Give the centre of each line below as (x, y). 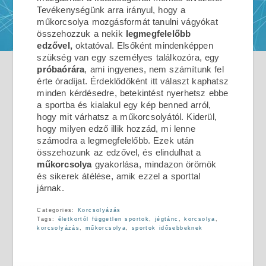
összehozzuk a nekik (81, 34)
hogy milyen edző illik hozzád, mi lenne (116, 129)
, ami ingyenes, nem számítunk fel (154, 69)
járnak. (50, 188)
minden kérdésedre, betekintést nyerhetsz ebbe (133, 93)
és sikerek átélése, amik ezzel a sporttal (119, 176)
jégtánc (167, 219)
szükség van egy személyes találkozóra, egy (128, 57)
